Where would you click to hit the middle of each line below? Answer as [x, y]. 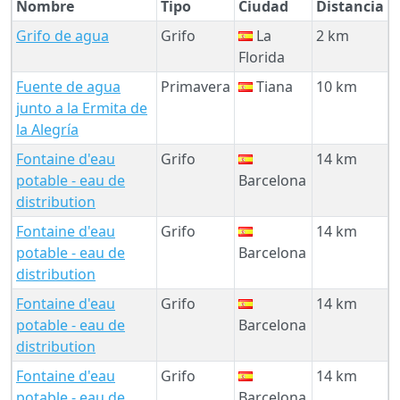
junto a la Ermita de [82, 108]
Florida [262, 57]
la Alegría [47, 129]
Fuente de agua [68, 86]
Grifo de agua [62, 35]
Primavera [196, 86]
